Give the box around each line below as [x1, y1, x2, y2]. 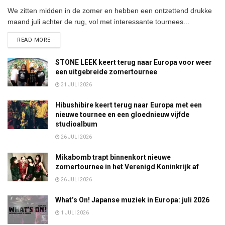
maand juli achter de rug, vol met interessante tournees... [8, 17, 189, 26]
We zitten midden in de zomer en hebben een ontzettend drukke [8, 6, 212, 15]
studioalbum [55, 120, 97, 128]
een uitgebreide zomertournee [55, 67, 157, 76]
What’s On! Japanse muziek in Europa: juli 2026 [55, 195, 209, 204]
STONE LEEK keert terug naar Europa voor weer [55, 58, 212, 66]
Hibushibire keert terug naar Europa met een [55, 100, 202, 109]
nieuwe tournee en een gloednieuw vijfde [55, 110, 189, 119]
